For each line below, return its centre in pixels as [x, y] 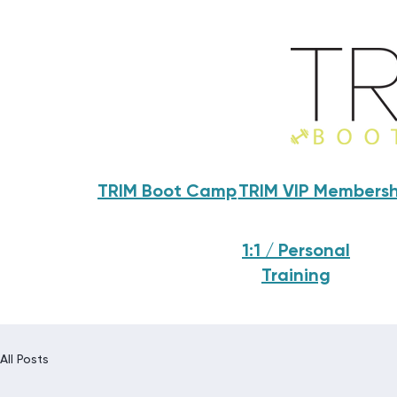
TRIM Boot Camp [167, 192]
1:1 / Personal [296, 252]
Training [296, 276]
